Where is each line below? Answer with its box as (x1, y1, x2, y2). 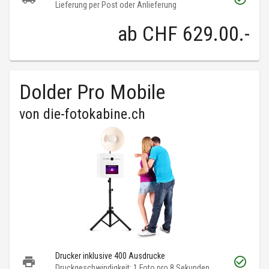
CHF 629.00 (142, 22, 239, 46)
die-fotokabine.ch (43, 106, 145, 123)
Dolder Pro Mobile (19, 80, 165, 104)
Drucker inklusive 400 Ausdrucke (55, 251, 165, 261)
